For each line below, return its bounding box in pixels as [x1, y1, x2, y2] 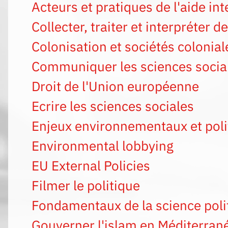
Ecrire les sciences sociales [32, 98, 194, 115]
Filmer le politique [32, 177, 140, 194]
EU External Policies [32, 157, 150, 174]
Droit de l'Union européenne [32, 78, 199, 95]
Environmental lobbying [32, 137, 174, 154]
